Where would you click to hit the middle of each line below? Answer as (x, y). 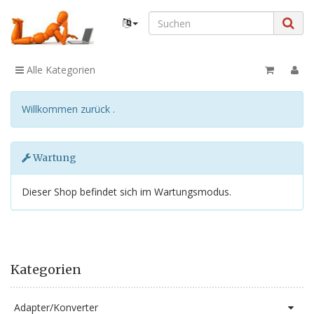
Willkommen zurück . (68, 109)
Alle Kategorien (60, 69)
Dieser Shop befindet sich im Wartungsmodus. (127, 191)
